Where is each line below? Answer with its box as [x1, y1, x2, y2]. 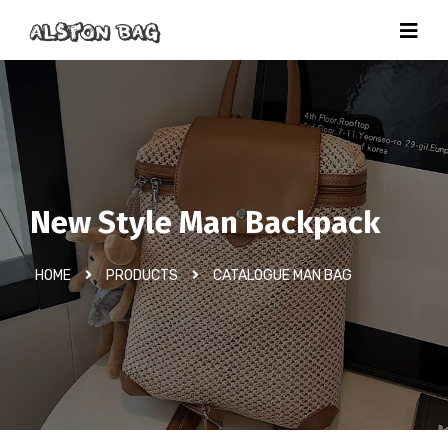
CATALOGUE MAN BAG [213, 267, 352, 284]
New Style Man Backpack [30, 204, 380, 241]
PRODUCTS [106, 267, 178, 284]
